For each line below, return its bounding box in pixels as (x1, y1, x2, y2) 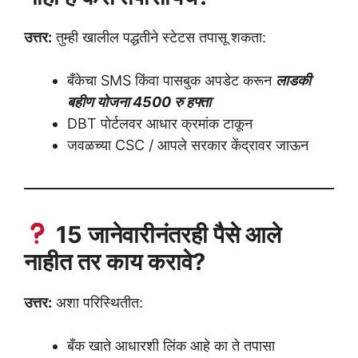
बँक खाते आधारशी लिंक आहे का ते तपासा (67, 336, 275, 354)
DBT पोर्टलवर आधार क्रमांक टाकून (67, 114, 253, 132)
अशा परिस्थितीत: (52, 293, 143, 311)
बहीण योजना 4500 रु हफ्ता (67, 93, 211, 110)
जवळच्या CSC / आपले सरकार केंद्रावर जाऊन (67, 136, 308, 153)
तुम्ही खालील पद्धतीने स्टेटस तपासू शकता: (52, 28, 266, 46)
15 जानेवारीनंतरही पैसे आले (50, 220, 282, 249)
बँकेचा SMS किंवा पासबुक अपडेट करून (67, 71, 276, 89)
